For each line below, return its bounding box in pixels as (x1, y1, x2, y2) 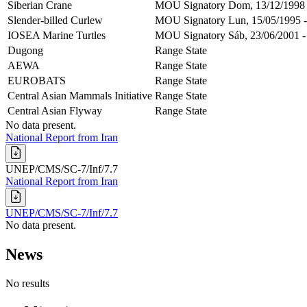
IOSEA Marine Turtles (8, 29, 106, 42)
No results (5, 278, 49, 290)
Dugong (8, 45, 43, 57)
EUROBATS (8, 75, 66, 87)
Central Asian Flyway (8, 105, 102, 117)
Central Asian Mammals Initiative (8, 90, 152, 102)
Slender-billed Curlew (8, 14, 103, 27)
